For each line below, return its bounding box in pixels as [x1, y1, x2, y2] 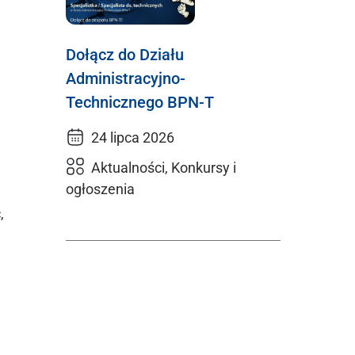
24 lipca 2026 [91, 129, 174, 147]
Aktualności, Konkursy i [91, 159, 236, 177]
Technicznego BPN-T [66, 93, 214, 113]
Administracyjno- [66, 69, 185, 89]
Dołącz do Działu [66, 45, 184, 65]
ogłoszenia [66, 181, 135, 198]
